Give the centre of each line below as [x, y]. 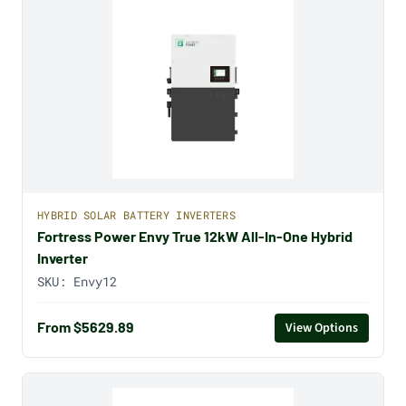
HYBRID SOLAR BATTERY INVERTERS [136, 214]
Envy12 [95, 281]
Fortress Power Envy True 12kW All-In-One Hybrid [195, 236]
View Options [322, 328]
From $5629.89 [86, 327]
